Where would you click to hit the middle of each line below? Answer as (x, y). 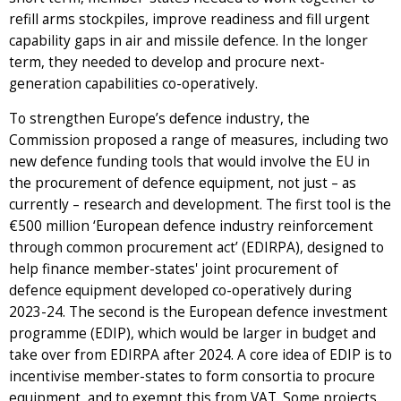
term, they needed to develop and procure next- (167, 62)
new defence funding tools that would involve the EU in (189, 161)
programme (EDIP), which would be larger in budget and (192, 333)
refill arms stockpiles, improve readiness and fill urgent (189, 19)
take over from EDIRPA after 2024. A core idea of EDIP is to (200, 354)
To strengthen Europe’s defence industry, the (159, 118)
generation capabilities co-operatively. (133, 83)
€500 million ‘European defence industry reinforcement (191, 226)
